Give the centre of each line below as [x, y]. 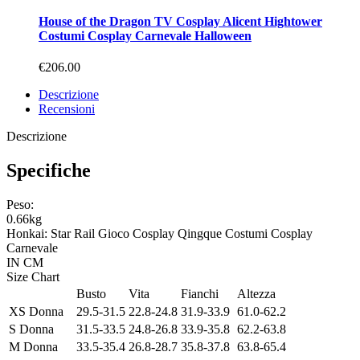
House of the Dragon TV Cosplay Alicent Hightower [180, 21]
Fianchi [200, 293]
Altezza [256, 293]
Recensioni [67, 108]
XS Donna [36, 311]
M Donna [33, 346]
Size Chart [33, 276]
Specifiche [49, 170]
